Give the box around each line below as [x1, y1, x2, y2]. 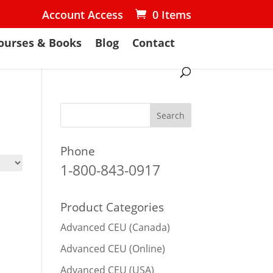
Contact [132, 35, 175, 50]
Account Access [41, 7, 123, 22]
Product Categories [60, 199, 164, 215]
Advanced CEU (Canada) [60, 221, 170, 234]
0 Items [152, 7, 191, 22]
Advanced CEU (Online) [60, 242, 165, 255]
